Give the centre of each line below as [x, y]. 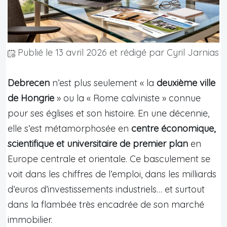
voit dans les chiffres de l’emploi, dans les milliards [112, 174]
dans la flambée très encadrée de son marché [106, 204]
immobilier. [30, 219]
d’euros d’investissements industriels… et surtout [106, 189]
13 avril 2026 [81, 52]
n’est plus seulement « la [103, 83]
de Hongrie [31, 98]
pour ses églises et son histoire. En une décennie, [108, 113]
